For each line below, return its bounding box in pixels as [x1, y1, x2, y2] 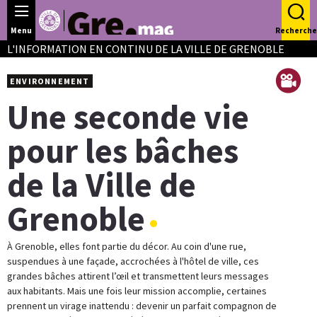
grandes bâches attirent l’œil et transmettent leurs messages [7, 270, 269, 282]
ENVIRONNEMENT [10, 76, 90, 86]
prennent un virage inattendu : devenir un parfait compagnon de [7, 299, 277, 312]
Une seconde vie [7, 96, 249, 138]
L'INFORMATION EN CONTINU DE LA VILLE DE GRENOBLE [7, 42, 284, 56]
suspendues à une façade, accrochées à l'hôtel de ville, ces [7, 255, 259, 267]
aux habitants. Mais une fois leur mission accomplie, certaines [7, 284, 267, 297]
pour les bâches [7, 129, 238, 172]
